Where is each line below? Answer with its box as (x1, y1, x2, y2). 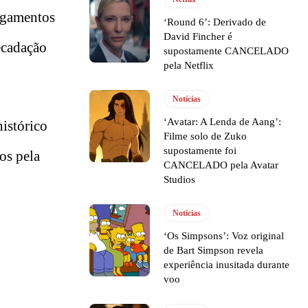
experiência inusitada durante (164, 258, 290, 270)
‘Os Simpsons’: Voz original (164, 230, 285, 241)
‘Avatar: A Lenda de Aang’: (164, 115, 282, 127)
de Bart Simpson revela (164, 244, 264, 256)
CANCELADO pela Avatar (164, 159, 279, 170)
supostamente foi (164, 144, 237, 156)
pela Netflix (164, 59, 214, 71)
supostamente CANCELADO (164, 45, 289, 56)
